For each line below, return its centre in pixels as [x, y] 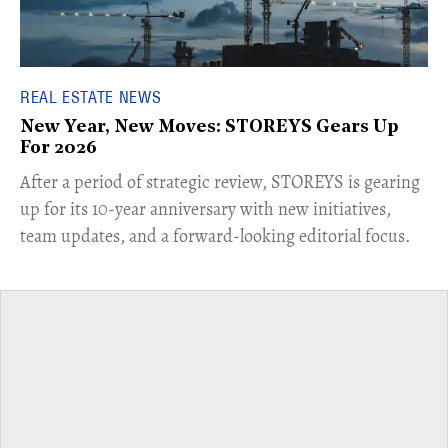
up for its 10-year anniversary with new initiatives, [205, 209]
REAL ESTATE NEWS [91, 97]
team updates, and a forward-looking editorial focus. [215, 236]
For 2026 [58, 149]
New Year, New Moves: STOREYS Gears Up [209, 128]
